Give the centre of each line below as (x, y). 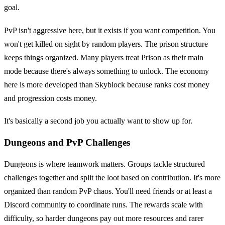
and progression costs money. (50, 98)
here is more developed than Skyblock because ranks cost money (107, 84)
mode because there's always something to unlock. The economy (106, 71)
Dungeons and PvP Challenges (67, 142)
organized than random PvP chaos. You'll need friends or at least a (108, 191)
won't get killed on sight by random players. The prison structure (106, 44)
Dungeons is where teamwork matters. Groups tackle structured (104, 164)
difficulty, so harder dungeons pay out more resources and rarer (104, 218)
